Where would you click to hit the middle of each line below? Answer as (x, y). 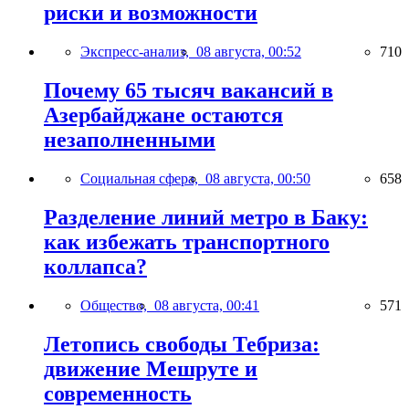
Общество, (117, 305)
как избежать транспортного (187, 242)
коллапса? (95, 267)
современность (118, 393)
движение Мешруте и (151, 368)
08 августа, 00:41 (207, 305)
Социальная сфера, (143, 179)
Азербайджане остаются (163, 115)
